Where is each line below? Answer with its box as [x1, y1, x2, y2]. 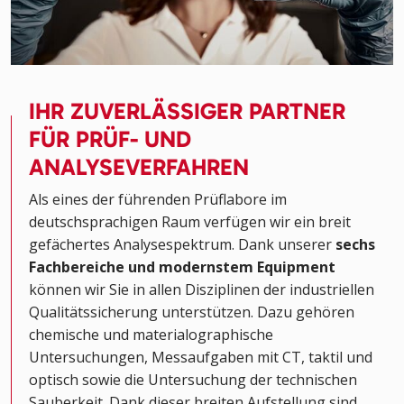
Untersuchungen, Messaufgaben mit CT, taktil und [29, 347, 372, 368]
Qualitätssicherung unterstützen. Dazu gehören [29, 302, 354, 323]
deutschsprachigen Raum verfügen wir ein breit [29, 212, 351, 233]
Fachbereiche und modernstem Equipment [29, 257, 335, 278]
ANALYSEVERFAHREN [29, 153, 249, 182]
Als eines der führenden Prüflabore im [29, 189, 287, 210]
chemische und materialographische [29, 325, 273, 345]
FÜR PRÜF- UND [29, 125, 191, 154]
